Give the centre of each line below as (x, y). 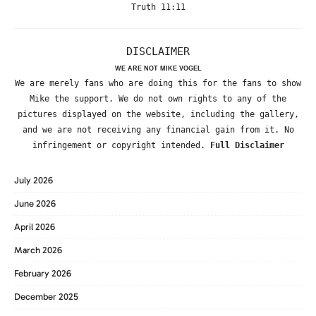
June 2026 (35, 203)
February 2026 (43, 273)
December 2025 (46, 296)
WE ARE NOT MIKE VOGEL (158, 68)
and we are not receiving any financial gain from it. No (158, 129)
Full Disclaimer (247, 145)
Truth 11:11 (158, 7)
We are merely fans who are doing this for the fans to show (158, 83)
